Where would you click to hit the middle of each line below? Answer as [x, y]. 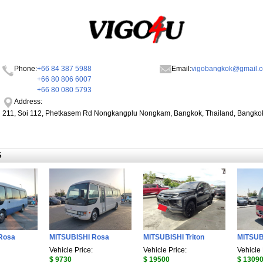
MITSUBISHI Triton [174, 237]
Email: [181, 69]
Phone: [26, 69]
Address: [28, 102]
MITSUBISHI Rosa [79, 237]
